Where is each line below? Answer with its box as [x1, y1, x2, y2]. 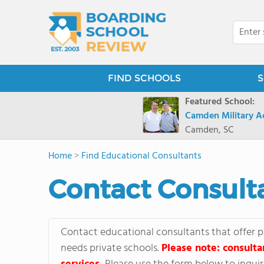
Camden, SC [185, 123, 234, 138]
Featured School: [185, 94, 255, 110]
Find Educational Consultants [81, 148, 202, 164]
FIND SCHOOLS [107, 72, 181, 84]
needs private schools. [61, 240, 161, 257]
